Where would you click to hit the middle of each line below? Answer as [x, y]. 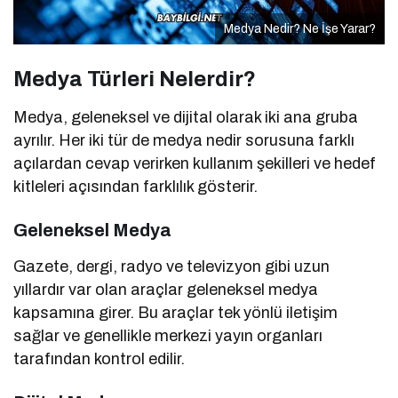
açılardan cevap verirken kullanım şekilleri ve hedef [195, 164]
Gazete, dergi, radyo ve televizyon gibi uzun [172, 267]
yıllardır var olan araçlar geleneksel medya [166, 290]
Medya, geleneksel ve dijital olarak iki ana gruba [186, 118]
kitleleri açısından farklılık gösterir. [136, 187]
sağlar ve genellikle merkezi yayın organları [168, 336]
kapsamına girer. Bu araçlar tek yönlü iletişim [176, 313]
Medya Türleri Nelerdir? [135, 80]
